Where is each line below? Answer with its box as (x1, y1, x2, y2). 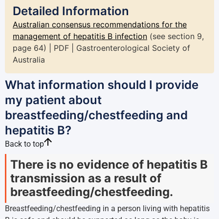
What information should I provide (5, 78, 198, 92)
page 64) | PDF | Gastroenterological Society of (13, 43, 190, 53)
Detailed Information (13, 4, 129, 18)
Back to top (5, 139, 44, 149)
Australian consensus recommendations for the (13, 20, 187, 29)
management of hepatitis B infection (13, 31, 147, 41)
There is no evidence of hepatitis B (10, 157, 208, 172)
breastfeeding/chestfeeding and (5, 108, 188, 122)
